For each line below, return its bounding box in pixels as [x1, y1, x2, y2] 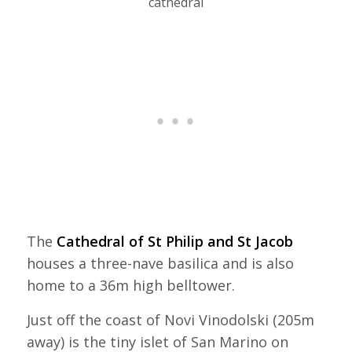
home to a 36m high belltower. [26, 276, 235, 295]
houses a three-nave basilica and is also [26, 254, 294, 273]
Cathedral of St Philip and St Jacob [56, 232, 293, 251]
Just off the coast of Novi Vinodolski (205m [26, 310, 314, 329]
